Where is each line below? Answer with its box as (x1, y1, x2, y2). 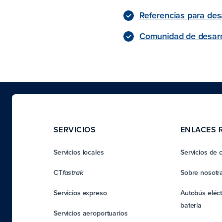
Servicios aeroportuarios (54, 208, 128, 218)
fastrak (62, 168, 83, 177)
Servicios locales (54, 147, 104, 157)
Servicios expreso (54, 188, 107, 198)
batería (180, 200, 202, 210)
